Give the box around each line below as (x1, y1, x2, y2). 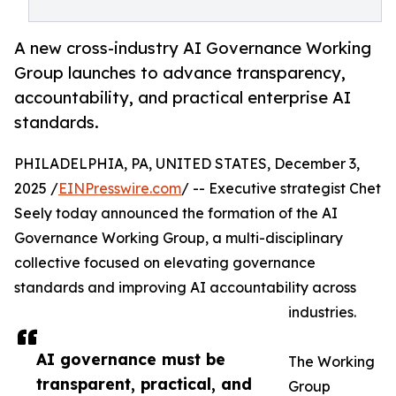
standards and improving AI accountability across (14, 278, 356, 297)
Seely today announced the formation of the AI (14, 204, 338, 223)
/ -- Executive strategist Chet (181, 179, 381, 198)
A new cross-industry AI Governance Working (14, 38, 371, 58)
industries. (288, 303, 356, 322)
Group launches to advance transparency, (14, 63, 346, 83)
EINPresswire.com (58, 179, 181, 198)
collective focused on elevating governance (14, 254, 316, 272)
